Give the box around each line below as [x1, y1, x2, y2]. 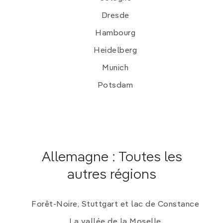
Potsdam [97, 81, 133, 90]
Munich [102, 64, 128, 72]
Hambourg [95, 29, 135, 37]
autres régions [67, 167, 156, 182]
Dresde [101, 11, 129, 20]
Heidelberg [94, 46, 137, 55]
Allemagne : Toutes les [41, 150, 182, 164]
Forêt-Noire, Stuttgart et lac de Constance [31, 200, 199, 209]
